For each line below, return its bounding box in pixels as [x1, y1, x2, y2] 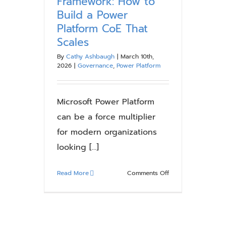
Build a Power [57, 7, 128, 23]
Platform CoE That [57, 21, 148, 37]
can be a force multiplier [57, 111, 155, 123]
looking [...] [57, 141, 99, 153]
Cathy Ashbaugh [66, 52, 115, 61]
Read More [57, 168, 89, 178]
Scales [57, 34, 89, 50]
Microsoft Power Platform [57, 96, 154, 108]
